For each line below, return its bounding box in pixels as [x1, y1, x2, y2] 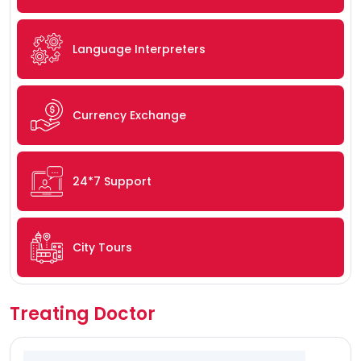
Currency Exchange [73, 107, 186, 124]
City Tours [73, 239, 132, 256]
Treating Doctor [10, 301, 156, 327]
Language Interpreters [73, 41, 205, 58]
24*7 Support [73, 173, 151, 190]
